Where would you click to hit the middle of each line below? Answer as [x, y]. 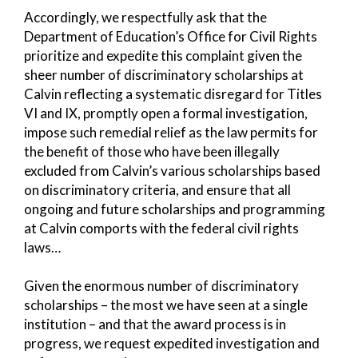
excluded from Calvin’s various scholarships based [172, 170]
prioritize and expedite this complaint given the [163, 55]
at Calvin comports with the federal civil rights [161, 228]
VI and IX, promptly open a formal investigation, [166, 113]
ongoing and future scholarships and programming [175, 209]
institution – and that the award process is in [155, 324]
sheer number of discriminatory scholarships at [164, 74]
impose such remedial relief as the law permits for [171, 132]
